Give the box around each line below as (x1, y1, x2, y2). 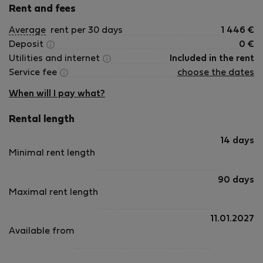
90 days (218, 176, 254, 184)
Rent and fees (9, 5, 76, 14)
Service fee (9, 69, 59, 77)
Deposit (9, 41, 46, 49)
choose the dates (177, 69, 254, 77)
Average (9, 26, 46, 35)
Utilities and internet (9, 55, 102, 63)
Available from (9, 227, 75, 236)
